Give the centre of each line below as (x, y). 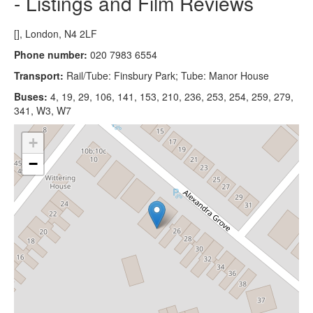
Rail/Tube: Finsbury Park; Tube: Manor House (168, 75)
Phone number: (51, 54)
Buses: (32, 96)
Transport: (40, 75)
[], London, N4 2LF (56, 33)
